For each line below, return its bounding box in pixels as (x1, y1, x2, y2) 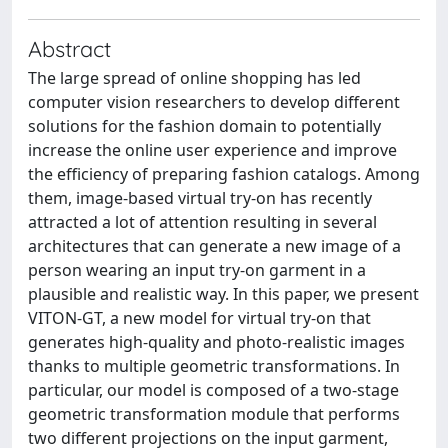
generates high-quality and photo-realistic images (28, 331, 405, 353)
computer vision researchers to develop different (28, 91, 400, 113)
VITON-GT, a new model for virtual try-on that (28, 307, 371, 329)
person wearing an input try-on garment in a (28, 259, 366, 281)
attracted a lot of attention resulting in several (28, 211, 377, 233)
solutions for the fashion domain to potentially (28, 115, 381, 137)
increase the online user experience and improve (28, 139, 397, 161)
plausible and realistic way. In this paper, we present (28, 283, 419, 305)
